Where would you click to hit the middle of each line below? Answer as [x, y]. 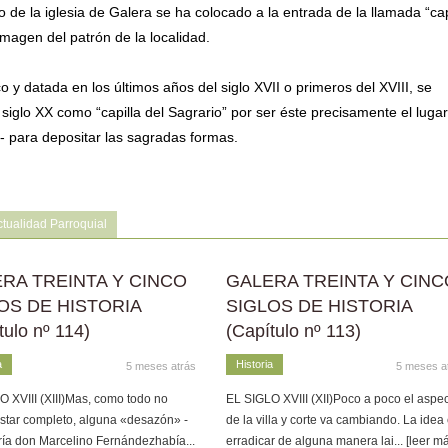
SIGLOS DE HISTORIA [318, 306]
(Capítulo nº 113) [293, 331]
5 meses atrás [160, 366]
